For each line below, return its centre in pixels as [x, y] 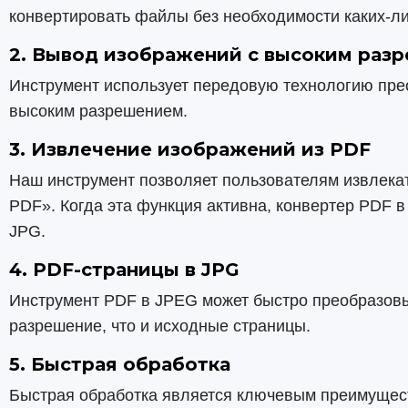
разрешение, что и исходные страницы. [160, 326]
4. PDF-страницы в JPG [124, 270]
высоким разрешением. [98, 111]
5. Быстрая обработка [120, 364]
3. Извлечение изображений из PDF [190, 149]
